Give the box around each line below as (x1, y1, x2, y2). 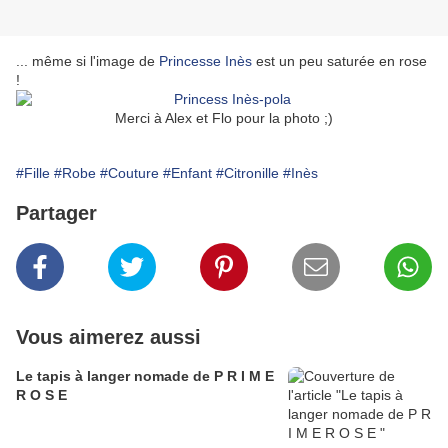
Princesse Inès (159, 53, 252, 70)
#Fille (16, 165, 50, 182)
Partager (16, 202, 97, 225)
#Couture (100, 165, 159, 182)
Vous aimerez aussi (16, 326, 201, 349)
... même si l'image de (16, 53, 159, 70)
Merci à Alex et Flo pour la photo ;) (115, 110, 333, 127)
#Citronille (216, 165, 279, 182)
